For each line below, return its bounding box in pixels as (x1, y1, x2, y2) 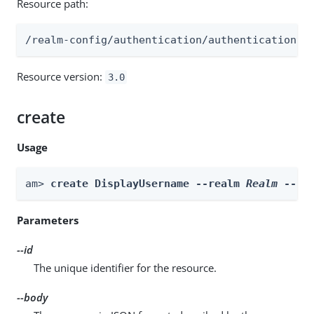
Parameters (17, 212, 78, 227)
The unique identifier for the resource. (34, 260, 217, 275)
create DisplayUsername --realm (50, 177, 246, 190)
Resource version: (17, 69, 105, 83)
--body (17, 289, 48, 304)
